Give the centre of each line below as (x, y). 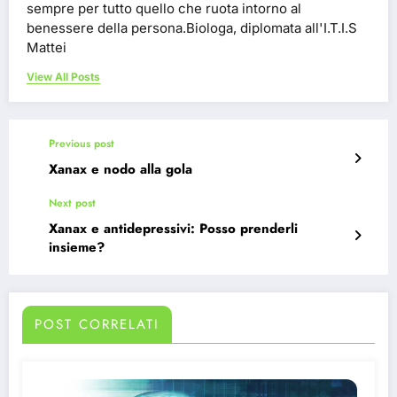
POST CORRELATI (97, 325)
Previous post (82, 144)
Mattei (47, 48)
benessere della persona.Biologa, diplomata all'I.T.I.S (192, 28)
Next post (72, 203)
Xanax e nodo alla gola (121, 170)
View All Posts (63, 77)
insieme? (77, 248)
